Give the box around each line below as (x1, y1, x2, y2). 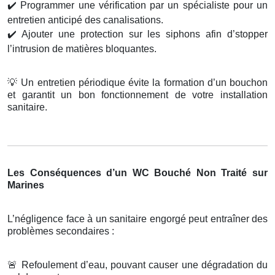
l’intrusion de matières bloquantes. (7, 44, 157, 55)
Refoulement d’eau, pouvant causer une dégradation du (18, 260, 268, 271)
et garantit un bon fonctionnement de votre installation (7, 90, 268, 101)
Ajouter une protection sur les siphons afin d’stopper (17, 29, 268, 40)
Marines (7, 180, 44, 191)
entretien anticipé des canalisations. (7, 15, 163, 26)
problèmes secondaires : (7, 226, 114, 237)
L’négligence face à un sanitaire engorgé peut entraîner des (7, 214, 268, 225)
